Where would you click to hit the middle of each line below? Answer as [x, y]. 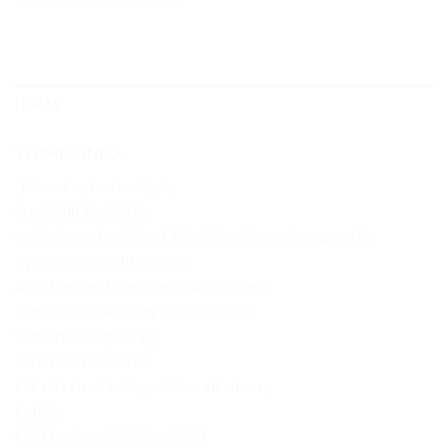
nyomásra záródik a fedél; [102, 261]
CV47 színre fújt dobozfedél [110, 436]
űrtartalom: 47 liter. [81, 361]
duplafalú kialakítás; [83, 211]
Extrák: [39, 411]
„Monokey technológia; [95, 186]
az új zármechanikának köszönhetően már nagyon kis [195, 236]
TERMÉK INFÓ [68, 153]
